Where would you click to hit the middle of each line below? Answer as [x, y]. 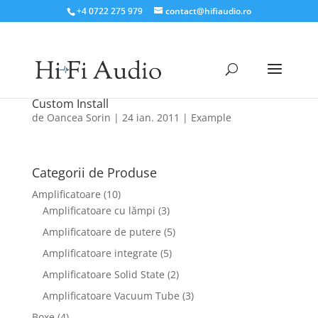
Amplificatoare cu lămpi [99, 210]
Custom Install [70, 104]
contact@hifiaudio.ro [208, 11]
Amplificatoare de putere [102, 232]
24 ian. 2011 [150, 117]
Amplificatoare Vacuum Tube [111, 296]
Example [211, 117]
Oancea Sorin [78, 117]
